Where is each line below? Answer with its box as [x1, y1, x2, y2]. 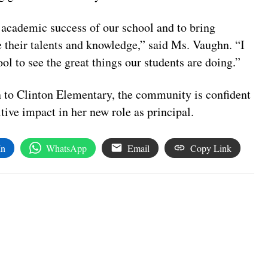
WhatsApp [46, 141, 87, 154]
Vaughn [193, 36, 230, 53]
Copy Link [190, 141, 232, 154]
